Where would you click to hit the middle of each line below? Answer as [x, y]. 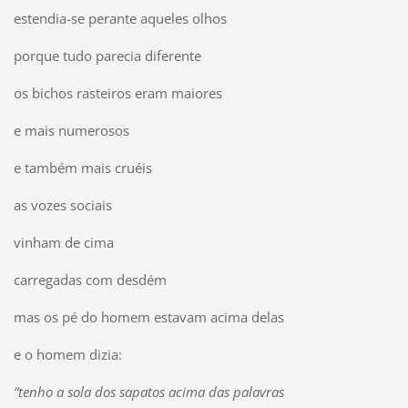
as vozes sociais [62, 204]
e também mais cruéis [82, 167]
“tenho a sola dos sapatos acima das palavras [148, 391]
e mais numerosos [71, 130]
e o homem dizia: [67, 354]
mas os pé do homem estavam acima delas [148, 316]
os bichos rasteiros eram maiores [117, 92]
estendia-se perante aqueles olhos [120, 18]
